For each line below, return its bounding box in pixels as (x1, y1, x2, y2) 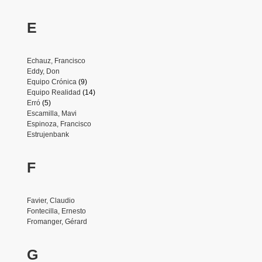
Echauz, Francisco (26, 56, 85, 65)
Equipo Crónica (26, 77, 77, 86)
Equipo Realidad (26, 88, 81, 96)
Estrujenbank (26, 130, 69, 139)
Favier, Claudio (26, 196, 75, 205)
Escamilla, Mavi (26, 109, 77, 118)
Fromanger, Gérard (26, 217, 87, 226)
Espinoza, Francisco (26, 119, 91, 128)
